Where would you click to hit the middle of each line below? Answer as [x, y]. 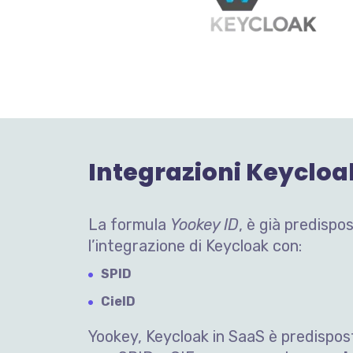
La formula [129, 225]
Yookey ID [204, 225]
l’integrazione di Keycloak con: [195, 246]
